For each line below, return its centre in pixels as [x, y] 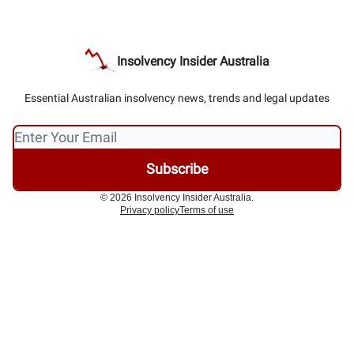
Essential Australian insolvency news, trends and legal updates [177, 98]
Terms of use [207, 211]
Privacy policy [150, 211]
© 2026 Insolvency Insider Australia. [177, 198]
